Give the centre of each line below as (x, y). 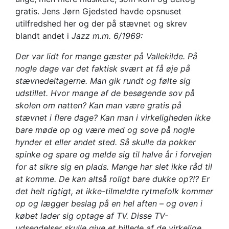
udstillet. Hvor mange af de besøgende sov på (105, 93)
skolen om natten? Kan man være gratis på (98, 105)
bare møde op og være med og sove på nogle (105, 130)
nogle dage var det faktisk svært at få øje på (103, 68)
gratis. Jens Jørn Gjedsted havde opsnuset (98, 11)
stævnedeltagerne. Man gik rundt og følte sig (103, 81)
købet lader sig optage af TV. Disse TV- (92, 216)
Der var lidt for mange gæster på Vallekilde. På (106, 56)
